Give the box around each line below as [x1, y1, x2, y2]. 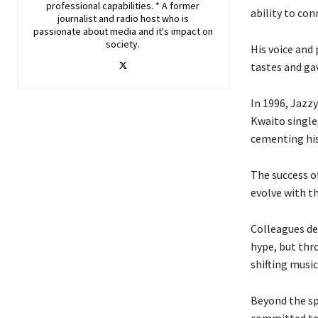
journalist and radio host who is [57, 11, 189, 25]
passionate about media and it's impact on [33, 24, 213, 38]
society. [106, 37, 141, 50]
